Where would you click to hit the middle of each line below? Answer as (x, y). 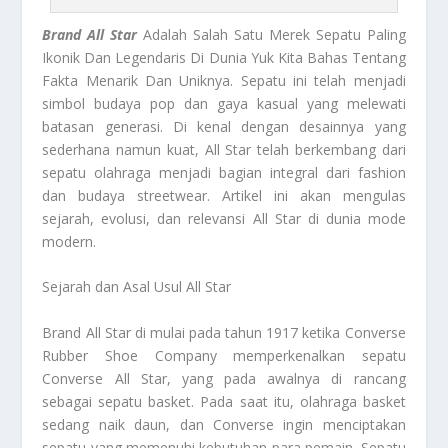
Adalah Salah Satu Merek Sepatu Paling (271, 34)
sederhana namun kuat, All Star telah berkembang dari (224, 149)
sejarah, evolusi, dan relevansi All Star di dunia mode (224, 218)
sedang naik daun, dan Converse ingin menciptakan (224, 424)
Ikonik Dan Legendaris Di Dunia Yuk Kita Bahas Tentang (224, 57)
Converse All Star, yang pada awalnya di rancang (224, 378)
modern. (69, 241)
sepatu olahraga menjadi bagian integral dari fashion (224, 172)
